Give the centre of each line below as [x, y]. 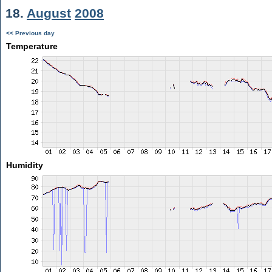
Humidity [24, 165]
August [49, 13]
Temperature [32, 46]
